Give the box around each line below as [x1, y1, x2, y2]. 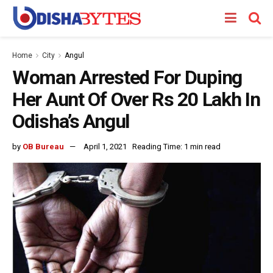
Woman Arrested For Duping [12, 66, 242, 89]
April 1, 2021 [83, 141, 127, 151]
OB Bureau [23, 141, 64, 151]
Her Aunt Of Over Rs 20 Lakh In [12, 88, 260, 111]
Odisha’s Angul [12, 110, 130, 133]
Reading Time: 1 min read [132, 141, 221, 151]
